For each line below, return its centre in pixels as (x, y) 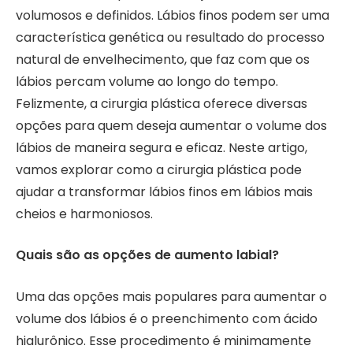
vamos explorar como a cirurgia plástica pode (159, 169)
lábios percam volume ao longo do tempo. (147, 81)
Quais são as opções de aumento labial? (147, 255)
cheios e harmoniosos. (84, 214)
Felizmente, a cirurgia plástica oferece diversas (162, 103)
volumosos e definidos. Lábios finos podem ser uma (173, 15)
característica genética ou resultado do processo (170, 37)
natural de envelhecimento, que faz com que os (163, 59)
